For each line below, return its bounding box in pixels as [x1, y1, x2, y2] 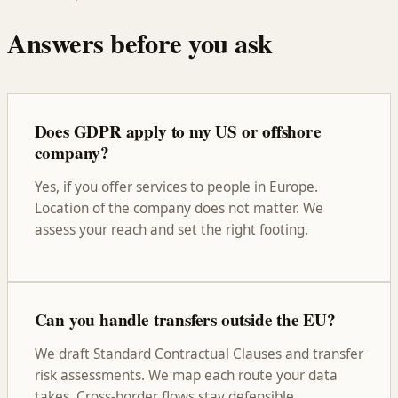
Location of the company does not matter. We [34, 199, 323, 219]
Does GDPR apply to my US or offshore [34, 119, 322, 145]
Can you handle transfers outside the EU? [34, 306, 336, 332]
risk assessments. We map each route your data [34, 366, 338, 386]
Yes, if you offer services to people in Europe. [34, 178, 318, 197]
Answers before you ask [7, 23, 273, 63]
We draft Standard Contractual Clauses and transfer [34, 345, 363, 364]
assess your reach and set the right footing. [34, 220, 308, 240]
